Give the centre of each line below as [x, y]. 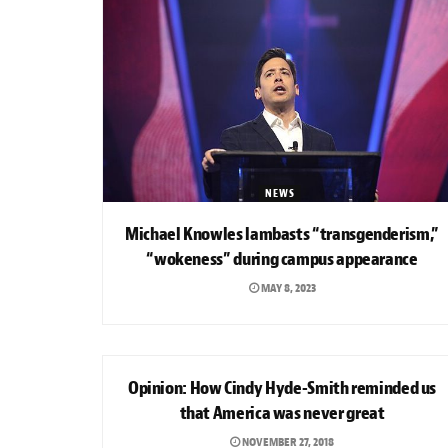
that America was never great [282, 413]
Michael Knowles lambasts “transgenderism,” [282, 234]
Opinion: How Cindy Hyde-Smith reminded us [282, 388]
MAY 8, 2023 [287, 287]
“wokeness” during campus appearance [282, 259]
